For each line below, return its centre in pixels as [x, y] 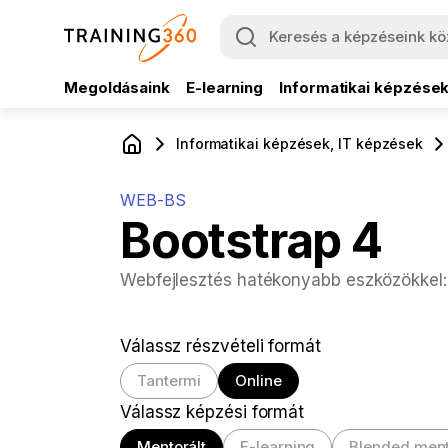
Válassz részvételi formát [220, 346]
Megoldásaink [117, 87]
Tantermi [169, 381]
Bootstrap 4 [251, 241]
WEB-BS [153, 200]
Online [258, 381]
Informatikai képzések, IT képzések [300, 144]
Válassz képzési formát [212, 412]
